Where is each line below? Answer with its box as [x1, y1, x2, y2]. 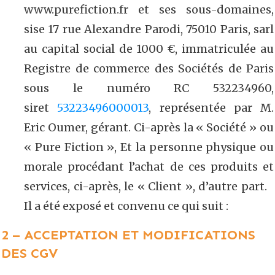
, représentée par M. [149, 100, 274, 115]
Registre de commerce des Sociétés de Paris [24, 61, 274, 76]
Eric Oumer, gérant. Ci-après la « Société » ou [24, 120, 274, 134]
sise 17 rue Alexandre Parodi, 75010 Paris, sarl [24, 21, 274, 36]
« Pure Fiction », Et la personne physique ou [24, 139, 274, 154]
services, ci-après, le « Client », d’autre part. [24, 179, 274, 193]
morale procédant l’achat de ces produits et [24, 159, 274, 174]
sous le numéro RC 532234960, [24, 80, 274, 95]
